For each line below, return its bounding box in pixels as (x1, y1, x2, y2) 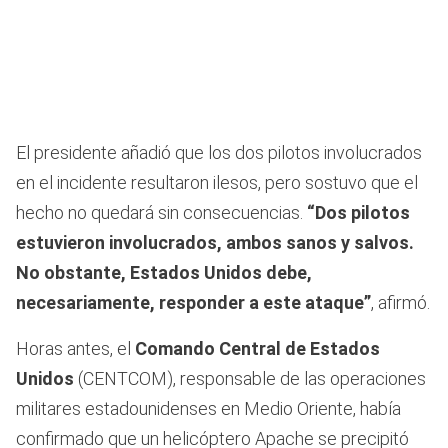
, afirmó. (371, 291, 430, 313)
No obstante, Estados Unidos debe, (16, 261, 312, 283)
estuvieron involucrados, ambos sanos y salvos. (16, 231, 414, 253)
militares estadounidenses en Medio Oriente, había (16, 397, 401, 419)
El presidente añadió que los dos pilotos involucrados (16, 141, 422, 163)
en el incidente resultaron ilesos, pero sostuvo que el (16, 171, 418, 193)
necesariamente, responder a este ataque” (16, 291, 371, 313)
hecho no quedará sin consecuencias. (16, 201, 303, 223)
